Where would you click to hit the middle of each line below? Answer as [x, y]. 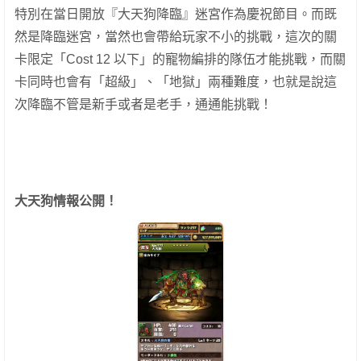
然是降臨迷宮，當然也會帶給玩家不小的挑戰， [150, 36]
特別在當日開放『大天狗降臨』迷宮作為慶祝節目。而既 [176, 14]
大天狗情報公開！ [66, 201]
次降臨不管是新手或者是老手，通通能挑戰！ [143, 104]
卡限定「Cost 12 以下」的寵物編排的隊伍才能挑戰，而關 [180, 59]
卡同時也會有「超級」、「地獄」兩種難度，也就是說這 [176, 81]
